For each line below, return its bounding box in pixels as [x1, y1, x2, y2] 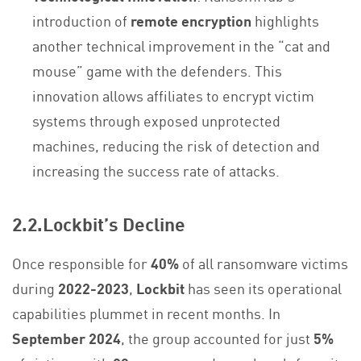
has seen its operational [185, 277, 342, 299]
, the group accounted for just [121, 327, 313, 349]
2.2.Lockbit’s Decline [12, 210, 185, 237]
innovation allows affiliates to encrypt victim [32, 85, 315, 106]
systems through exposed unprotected [32, 110, 281, 131]
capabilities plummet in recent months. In [12, 302, 280, 324]
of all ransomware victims [179, 252, 348, 274]
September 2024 [12, 327, 121, 349]
